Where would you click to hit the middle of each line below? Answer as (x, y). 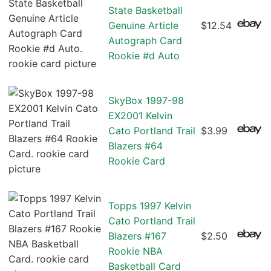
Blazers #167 (137, 236)
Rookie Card (137, 161)
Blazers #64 (135, 146)
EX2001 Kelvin (140, 116)
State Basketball (145, 11)
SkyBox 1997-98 (146, 101)
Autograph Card (145, 41)
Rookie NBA (135, 251)
